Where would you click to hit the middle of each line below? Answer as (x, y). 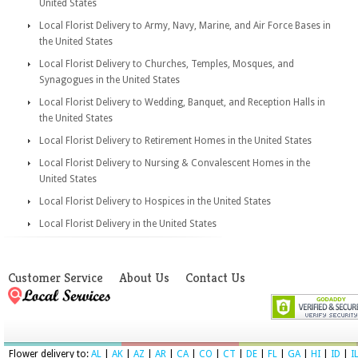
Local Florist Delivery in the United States (128, 224)
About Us (144, 278)
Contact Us (215, 278)
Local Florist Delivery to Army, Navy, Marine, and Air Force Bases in (185, 26)
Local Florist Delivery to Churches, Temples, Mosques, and (167, 64)
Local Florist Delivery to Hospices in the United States (155, 201)
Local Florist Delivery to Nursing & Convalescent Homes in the (175, 163)
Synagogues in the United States (109, 80)
